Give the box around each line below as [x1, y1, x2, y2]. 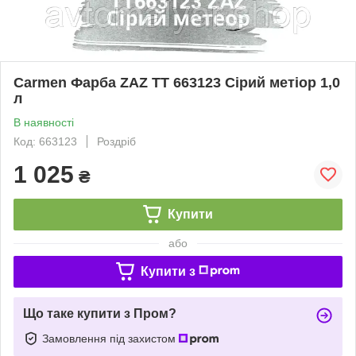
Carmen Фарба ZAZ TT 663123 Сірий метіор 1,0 [14, 74, 340, 91]
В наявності [14, 115, 74, 129]
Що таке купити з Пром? [23, 306, 176, 320]
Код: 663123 [14, 134, 77, 148]
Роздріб [97, 134, 136, 148]
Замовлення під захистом [42, 331, 179, 345]
